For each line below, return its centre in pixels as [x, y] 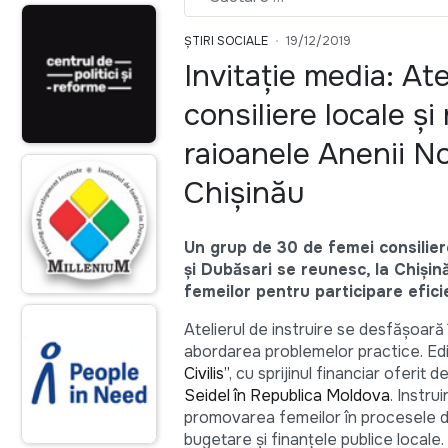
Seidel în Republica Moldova [287, 395]
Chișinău [244, 192]
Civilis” [206, 373]
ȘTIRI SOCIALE [226, 40]
